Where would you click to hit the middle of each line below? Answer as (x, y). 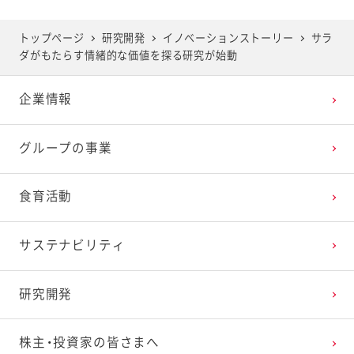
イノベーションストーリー (228, 39)
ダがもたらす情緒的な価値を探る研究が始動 (128, 56)
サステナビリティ (72, 245)
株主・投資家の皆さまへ (89, 343)
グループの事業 (65, 148)
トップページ (51, 39)
